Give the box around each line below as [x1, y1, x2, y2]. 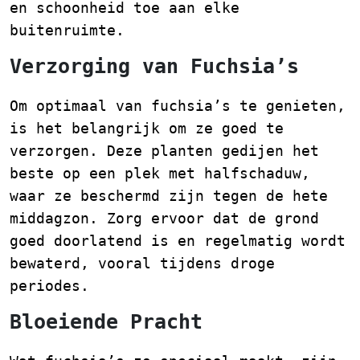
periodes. [10, 277, 89, 294]
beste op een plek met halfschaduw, [10, 165, 310, 182]
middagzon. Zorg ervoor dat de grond [10, 210, 319, 227]
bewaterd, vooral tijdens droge [10, 255, 275, 272]
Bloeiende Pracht [10, 310, 202, 333]
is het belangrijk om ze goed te [10, 120, 284, 137]
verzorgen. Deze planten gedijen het [10, 142, 319, 159]
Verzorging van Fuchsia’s [10, 55, 299, 78]
